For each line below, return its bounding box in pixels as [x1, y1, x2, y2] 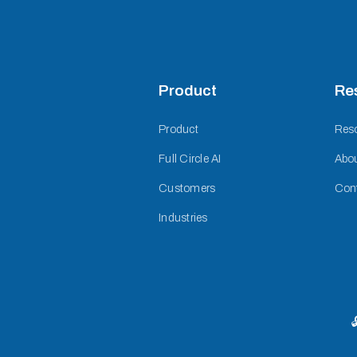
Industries [159, 211, 208, 224]
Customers [159, 182, 216, 194]
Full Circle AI [159, 152, 222, 165]
